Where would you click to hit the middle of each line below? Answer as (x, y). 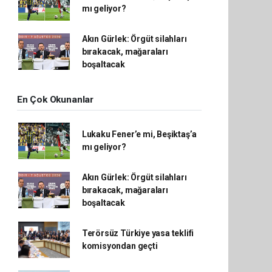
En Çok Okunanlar (55, 99)
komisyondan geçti (120, 246)
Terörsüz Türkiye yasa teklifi (138, 233)
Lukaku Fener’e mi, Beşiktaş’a (139, 134)
